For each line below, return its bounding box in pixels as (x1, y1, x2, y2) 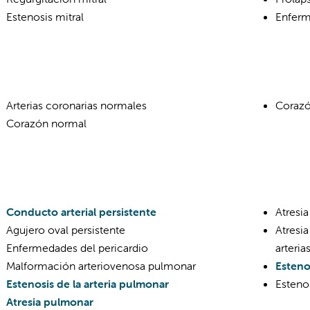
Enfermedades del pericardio (6, 241, 148, 255)
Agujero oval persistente (6, 223, 125, 237)
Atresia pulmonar (6, 295, 93, 309)
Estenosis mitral (6, 10, 84, 24)
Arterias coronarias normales (6, 98, 147, 112)
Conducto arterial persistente (6, 205, 156, 219)
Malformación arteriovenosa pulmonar (6, 259, 196, 273)
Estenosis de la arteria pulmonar (6, 277, 169, 291)
